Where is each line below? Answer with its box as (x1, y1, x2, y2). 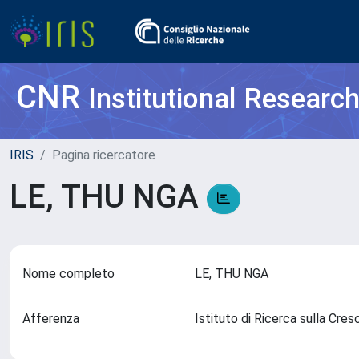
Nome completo (22, 266, 115, 281)
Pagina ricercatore (52, 147, 155, 163)
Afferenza (22, 311, 79, 326)
